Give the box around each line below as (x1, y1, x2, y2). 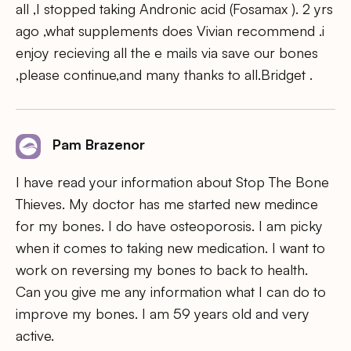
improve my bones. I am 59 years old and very (16, 304, 309, 322)
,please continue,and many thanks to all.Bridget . (16, 66, 313, 84)
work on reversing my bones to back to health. (16, 260, 308, 278)
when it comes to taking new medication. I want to (16, 238, 325, 256)
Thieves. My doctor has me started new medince (16, 194, 318, 212)
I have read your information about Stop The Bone (16, 172, 329, 190)
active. (16, 326, 54, 344)
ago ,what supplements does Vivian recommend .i (16, 22, 324, 40)
